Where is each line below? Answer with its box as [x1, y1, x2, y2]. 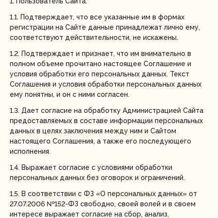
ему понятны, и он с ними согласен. [10, 91, 129, 98]
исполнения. [10, 147, 51, 155]
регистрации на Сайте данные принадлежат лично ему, [10, 23, 200, 31]
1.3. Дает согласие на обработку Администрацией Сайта [10, 107, 203, 114]
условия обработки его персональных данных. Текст [10, 70, 189, 78]
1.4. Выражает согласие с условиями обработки [10, 163, 172, 171]
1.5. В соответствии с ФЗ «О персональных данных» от [10, 190, 197, 198]
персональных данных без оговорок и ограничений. [10, 174, 185, 182]
